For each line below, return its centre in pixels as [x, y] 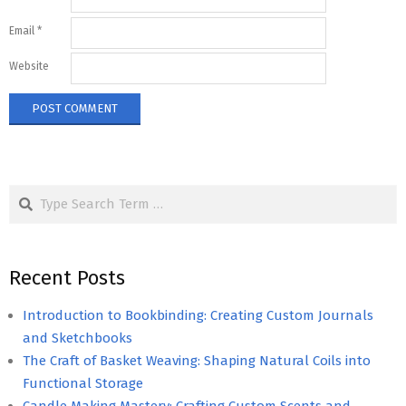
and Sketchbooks [77, 338]
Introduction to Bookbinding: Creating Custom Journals [198, 315]
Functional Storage [83, 383]
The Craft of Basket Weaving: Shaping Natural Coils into [197, 360]
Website [29, 66]
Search [32, 193]
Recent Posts [67, 277]
